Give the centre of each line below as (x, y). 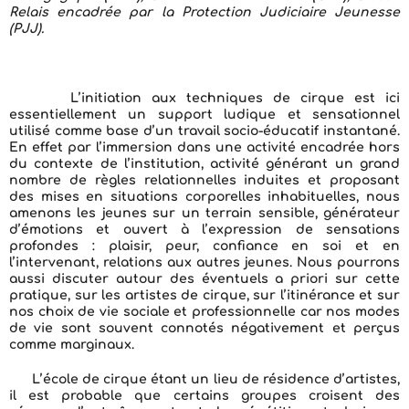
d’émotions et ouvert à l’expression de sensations (204, 230)
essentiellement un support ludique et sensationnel (204, 115)
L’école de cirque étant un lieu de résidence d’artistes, (204, 379)
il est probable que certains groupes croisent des (204, 396)
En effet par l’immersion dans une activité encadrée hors (204, 147)
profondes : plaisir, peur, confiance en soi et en (204, 246)
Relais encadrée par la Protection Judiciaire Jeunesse (204, 12)
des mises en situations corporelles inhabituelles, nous (204, 197)
